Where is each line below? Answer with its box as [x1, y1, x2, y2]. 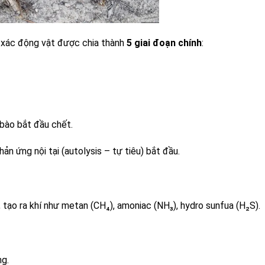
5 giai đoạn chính [127, 37, 202, 49]
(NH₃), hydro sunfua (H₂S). [151, 200, 260, 212]
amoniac [117, 200, 151, 212]
